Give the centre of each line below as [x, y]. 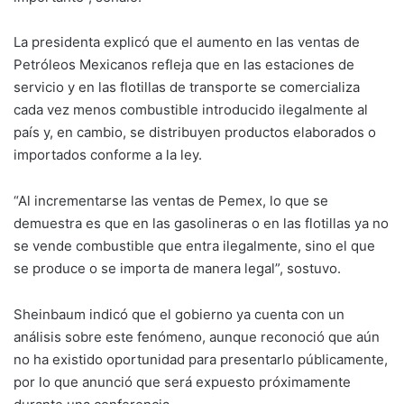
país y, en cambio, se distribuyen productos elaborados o [195, 132]
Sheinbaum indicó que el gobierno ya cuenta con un [179, 315]
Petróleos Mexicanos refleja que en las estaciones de [184, 64]
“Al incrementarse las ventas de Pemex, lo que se [171, 201]
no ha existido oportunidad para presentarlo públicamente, [201, 360]
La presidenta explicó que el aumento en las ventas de [187, 41]
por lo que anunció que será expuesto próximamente [182, 382]
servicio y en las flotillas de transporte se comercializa [187, 87]
